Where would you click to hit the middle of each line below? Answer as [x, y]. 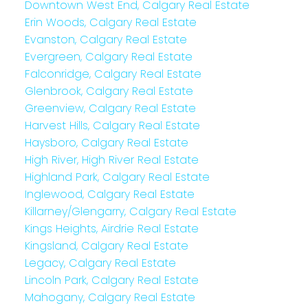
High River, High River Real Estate [111, 160]
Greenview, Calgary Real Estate [110, 109]
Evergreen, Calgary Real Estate [108, 57]
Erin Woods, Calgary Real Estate [110, 23]
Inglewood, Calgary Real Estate [109, 195]
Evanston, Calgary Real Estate [106, 40]
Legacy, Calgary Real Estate [100, 263]
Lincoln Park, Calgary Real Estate [111, 280]
